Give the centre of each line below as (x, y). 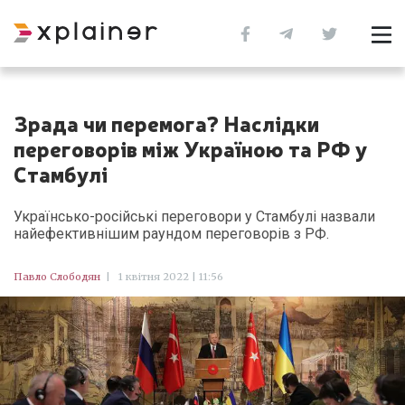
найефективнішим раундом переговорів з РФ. (171, 234)
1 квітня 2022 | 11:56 (170, 277)
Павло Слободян (57, 277)
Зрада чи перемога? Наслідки (166, 122)
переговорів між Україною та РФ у (191, 148)
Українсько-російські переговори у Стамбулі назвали (194, 217)
